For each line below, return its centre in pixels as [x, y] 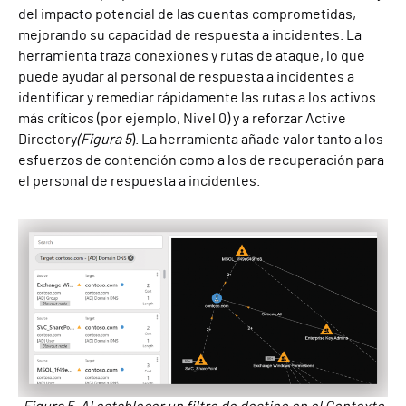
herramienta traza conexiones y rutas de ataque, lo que [192, 56]
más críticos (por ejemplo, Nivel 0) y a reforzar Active [182, 118]
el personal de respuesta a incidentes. [139, 181]
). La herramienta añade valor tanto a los [257, 139]
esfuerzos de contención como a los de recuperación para [201, 160]
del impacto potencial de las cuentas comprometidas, [187, 14]
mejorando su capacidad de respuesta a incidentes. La [190, 35]
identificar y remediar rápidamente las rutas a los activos [197, 97]
